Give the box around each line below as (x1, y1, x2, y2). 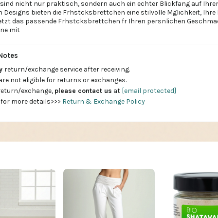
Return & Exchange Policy (62, 97, 145, 106)
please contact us (54, 87, 112, 95)
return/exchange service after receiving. (4, 65, 130, 73)
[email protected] (122, 87, 176, 95)
